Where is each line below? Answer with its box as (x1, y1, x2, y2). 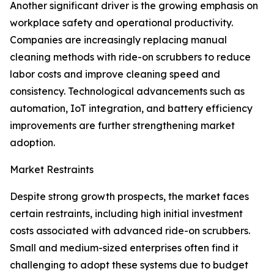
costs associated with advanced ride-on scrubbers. (10, 224, 250, 237)
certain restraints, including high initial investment (10, 207, 243, 220)
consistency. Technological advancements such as (10, 85, 245, 98)
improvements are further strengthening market (10, 119, 235, 132)
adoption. (10, 136, 55, 149)
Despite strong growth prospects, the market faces (10, 190, 249, 203)
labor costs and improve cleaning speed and (10, 68, 220, 81)
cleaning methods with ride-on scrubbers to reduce (10, 51, 251, 64)
